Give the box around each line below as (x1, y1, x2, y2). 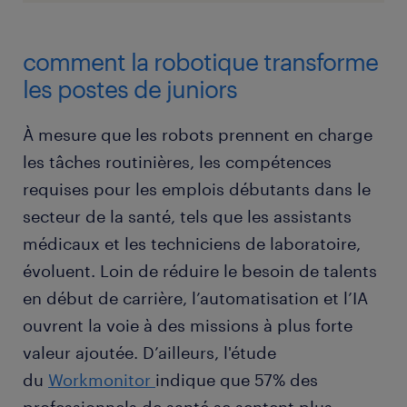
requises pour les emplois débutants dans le (23, 179, 371, 200)
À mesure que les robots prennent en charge (23, 124, 372, 145)
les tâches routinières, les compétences (23, 152, 332, 173)
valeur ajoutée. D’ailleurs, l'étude (23, 342, 276, 363)
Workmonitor (48, 370, 155, 391)
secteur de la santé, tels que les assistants (23, 206, 352, 227)
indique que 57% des (155, 370, 318, 391)
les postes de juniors (23, 74, 237, 104)
